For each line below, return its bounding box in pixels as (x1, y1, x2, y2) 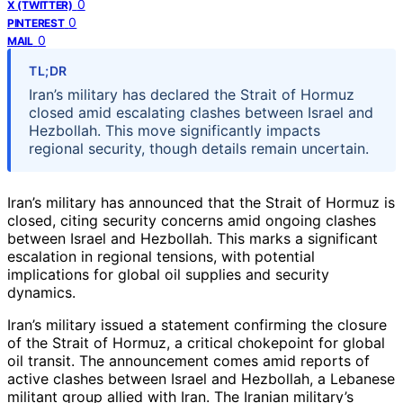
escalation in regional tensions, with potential (7, 246, 315, 265)
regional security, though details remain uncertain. (29, 139, 369, 157)
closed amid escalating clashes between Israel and (29, 103, 373, 121)
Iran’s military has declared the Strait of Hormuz (29, 85, 354, 103)
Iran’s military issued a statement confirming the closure (7, 315, 387, 334)
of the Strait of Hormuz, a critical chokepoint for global (7, 333, 385, 352)
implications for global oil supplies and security (7, 264, 329, 283)
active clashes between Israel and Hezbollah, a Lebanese (7, 369, 395, 388)
